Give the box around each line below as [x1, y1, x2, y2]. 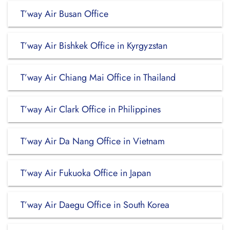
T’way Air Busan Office [21, 7, 108, 21]
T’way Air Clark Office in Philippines [21, 103, 161, 116]
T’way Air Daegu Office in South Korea [21, 198, 169, 212]
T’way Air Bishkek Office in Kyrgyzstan [21, 39, 167, 52]
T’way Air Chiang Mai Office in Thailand [21, 71, 176, 84]
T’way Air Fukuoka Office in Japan [21, 166, 151, 180]
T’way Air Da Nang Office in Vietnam [21, 135, 165, 148]
